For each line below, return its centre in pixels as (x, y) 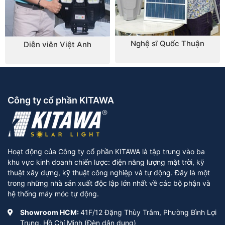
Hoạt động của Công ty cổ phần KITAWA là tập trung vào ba (106, 152)
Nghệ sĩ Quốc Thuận (167, 43)
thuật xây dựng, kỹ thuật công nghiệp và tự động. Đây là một (109, 173)
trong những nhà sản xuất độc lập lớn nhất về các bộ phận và (109, 183)
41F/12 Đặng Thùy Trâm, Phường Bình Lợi (148, 212)
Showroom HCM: (50, 212)
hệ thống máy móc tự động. (53, 194)
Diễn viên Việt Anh (58, 45)
